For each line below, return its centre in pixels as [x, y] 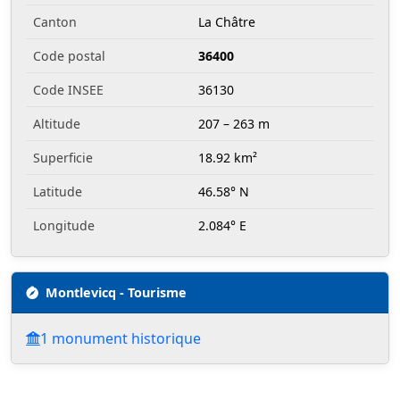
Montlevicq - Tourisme [116, 293]
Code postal [69, 56]
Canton [55, 22]
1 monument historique [121, 339]
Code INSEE [68, 90]
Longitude [64, 226]
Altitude [57, 124]
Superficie [63, 158]
